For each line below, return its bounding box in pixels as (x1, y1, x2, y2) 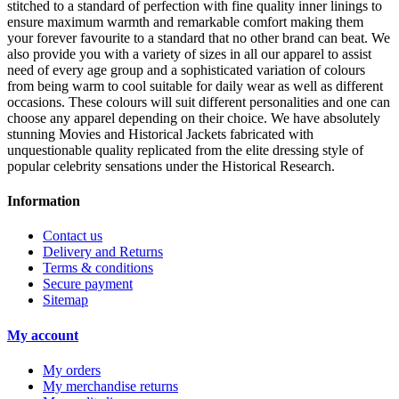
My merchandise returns (43, 378, 178, 394)
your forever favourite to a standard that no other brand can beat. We (7, 29, 390, 45)
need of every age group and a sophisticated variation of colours (7, 61, 365, 77)
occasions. (7, 94, 69, 110)
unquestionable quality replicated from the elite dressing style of (7, 142, 363, 158)
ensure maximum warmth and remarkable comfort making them (7, 13, 363, 29)
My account (7, 327, 78, 343)
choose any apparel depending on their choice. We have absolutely (7, 110, 380, 126)
